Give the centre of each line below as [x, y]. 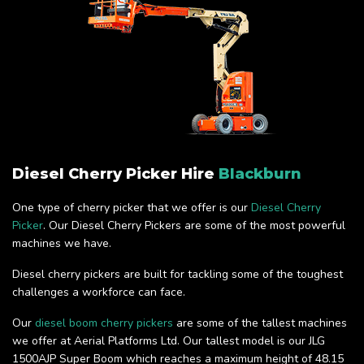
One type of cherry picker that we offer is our [132, 208]
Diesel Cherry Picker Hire [115, 174]
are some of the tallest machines [260, 323]
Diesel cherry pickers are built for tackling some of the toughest [178, 275]
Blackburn [260, 174]
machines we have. [62, 244]
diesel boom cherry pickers [104, 323]
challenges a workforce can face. [99, 292]
